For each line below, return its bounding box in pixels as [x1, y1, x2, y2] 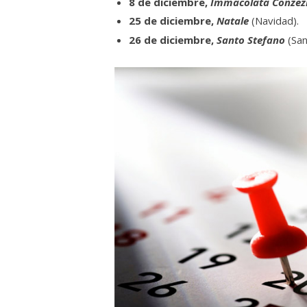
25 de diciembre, [129, 14, 217, 28]
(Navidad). [249, 14, 299, 28]
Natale [217, 14, 249, 28]
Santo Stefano [217, 33, 285, 47]
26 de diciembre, [129, 33, 217, 47]
